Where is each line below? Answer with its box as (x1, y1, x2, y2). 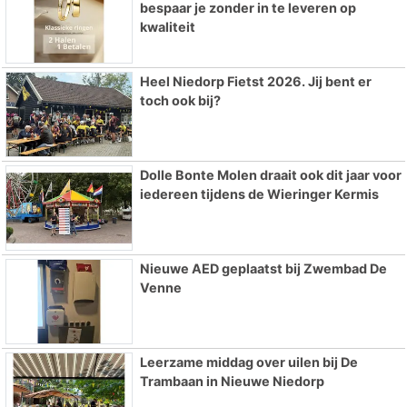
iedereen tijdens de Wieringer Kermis (139, 186, 379, 203)
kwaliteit (139, 18, 195, 35)
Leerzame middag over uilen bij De (139, 353, 358, 370)
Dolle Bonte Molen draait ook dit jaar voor (139, 167, 402, 184)
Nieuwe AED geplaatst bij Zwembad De (139, 261, 387, 277)
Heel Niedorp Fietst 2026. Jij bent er (139, 74, 372, 90)
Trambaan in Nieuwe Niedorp (139, 372, 324, 389)
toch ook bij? (139, 93, 221, 109)
